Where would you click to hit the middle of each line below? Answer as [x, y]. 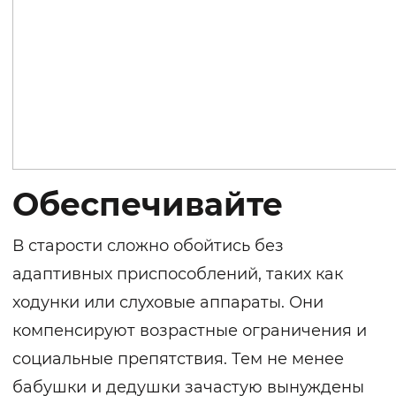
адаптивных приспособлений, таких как [178, 274]
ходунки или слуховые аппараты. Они [168, 303]
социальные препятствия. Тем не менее [178, 359]
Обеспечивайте [148, 205]
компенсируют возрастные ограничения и [190, 331]
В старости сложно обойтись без [148, 246]
